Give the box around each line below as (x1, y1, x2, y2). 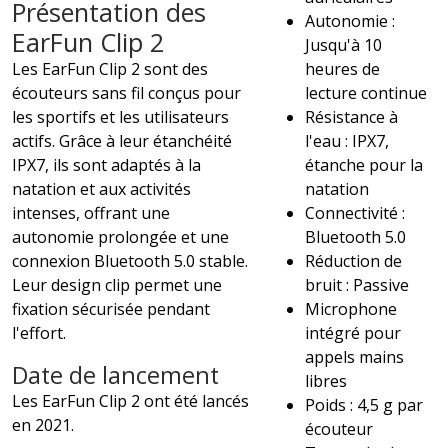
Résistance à (305, 105, 399, 128)
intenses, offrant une (12, 201, 170, 224)
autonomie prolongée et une (12, 225, 229, 248)
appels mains (305, 345, 405, 368)
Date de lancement (12, 358, 219, 391)
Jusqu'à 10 (305, 33, 383, 56)
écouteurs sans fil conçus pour (12, 81, 241, 104)
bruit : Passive (305, 273, 410, 296)
